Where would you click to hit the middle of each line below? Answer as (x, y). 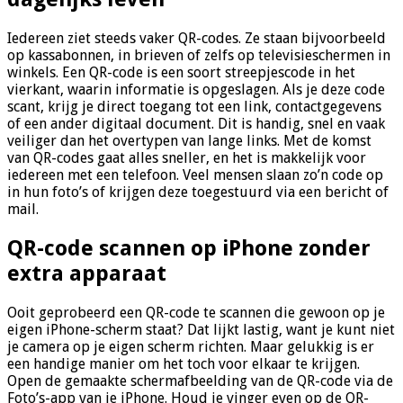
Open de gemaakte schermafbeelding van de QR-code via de (200, 381)
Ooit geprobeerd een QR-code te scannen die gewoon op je (196, 313)
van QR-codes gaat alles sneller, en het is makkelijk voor (187, 158)
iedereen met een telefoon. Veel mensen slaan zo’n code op (195, 175)
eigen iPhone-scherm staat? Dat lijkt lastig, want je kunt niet (201, 330)
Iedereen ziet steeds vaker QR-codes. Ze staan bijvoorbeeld (197, 39)
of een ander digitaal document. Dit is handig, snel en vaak (196, 124)
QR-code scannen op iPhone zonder (189, 249)
